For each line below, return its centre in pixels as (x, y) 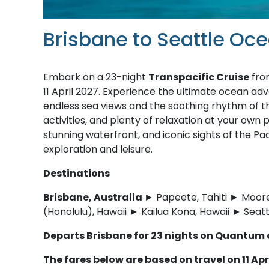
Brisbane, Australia (94, 197)
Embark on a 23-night (96, 77)
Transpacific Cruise (199, 77)
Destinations (77, 173)
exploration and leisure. (98, 149)
